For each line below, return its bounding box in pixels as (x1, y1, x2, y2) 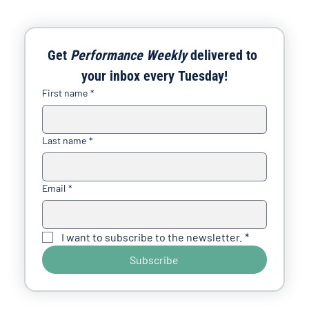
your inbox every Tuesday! (81, 67, 228, 84)
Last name (41, 134, 86, 146)
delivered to (187, 46, 258, 63)
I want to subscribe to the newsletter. (61, 230, 242, 243)
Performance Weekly (70, 46, 188, 63)
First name (41, 86, 88, 99)
